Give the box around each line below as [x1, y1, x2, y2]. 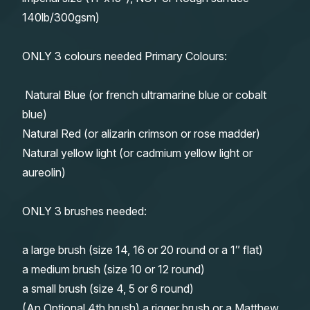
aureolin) [22, 165, 66, 179]
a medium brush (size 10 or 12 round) [22, 262, 208, 276]
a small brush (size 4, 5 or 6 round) [22, 281, 194, 295]
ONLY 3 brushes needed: [22, 203, 147, 218]
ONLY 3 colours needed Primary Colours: [22, 48, 227, 63]
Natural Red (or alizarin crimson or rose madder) [22, 126, 260, 140]
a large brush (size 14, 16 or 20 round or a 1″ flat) [22, 242, 263, 257]
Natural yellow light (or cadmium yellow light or [22, 145, 253, 160]
